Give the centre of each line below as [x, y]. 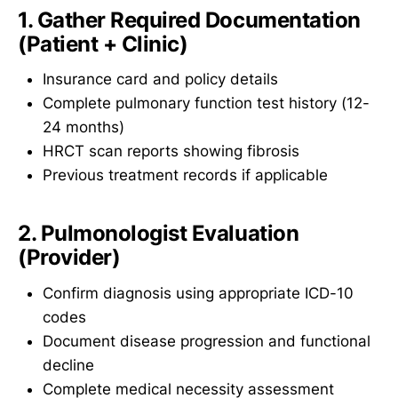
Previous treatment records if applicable [185, 175]
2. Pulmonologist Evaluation [159, 234]
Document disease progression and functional [207, 341]
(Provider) [69, 258]
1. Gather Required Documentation [189, 20]
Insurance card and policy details [160, 80]
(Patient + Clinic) [103, 44]
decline [68, 365]
